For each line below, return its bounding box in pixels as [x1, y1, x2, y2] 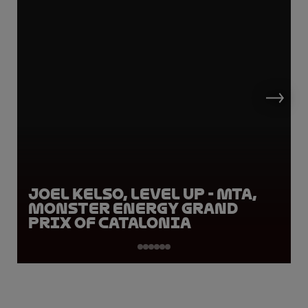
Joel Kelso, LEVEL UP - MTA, [28, 185, 257, 203]
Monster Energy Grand [28, 199, 238, 217]
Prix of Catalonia [28, 214, 191, 232]
